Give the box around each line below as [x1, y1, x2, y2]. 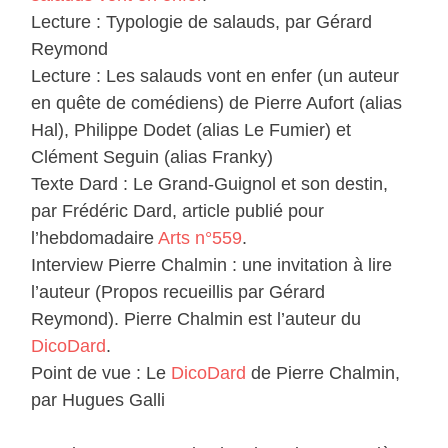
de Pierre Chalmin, [246, 363, 401, 384]
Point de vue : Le [31, 363, 172, 384]
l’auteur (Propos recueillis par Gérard [31, 282, 326, 303]
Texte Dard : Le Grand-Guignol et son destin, [31, 174, 389, 195]
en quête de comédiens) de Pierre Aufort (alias [31, 93, 403, 114]
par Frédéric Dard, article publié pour [31, 201, 325, 222]
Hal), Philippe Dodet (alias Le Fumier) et [31, 120, 352, 141]
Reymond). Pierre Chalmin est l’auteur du [31, 309, 362, 330]
